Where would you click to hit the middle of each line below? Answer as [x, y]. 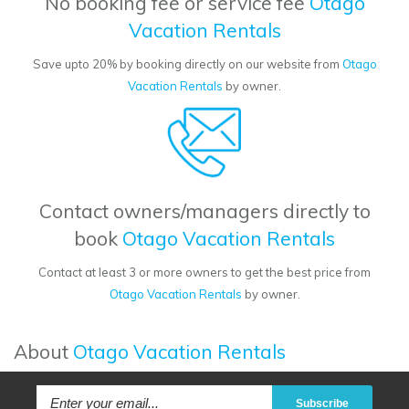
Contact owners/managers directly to [204, 211]
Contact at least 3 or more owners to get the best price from [204, 273]
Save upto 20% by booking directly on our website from [187, 64]
